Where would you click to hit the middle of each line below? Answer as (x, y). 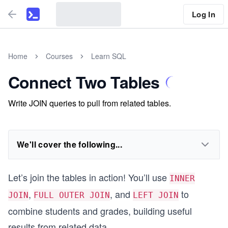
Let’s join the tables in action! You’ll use (89, 177)
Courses (59, 56)
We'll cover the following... (70, 144)
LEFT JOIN (156, 195)
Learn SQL (109, 56)
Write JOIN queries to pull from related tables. (90, 103)
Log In (203, 14)
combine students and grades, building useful (100, 211)
